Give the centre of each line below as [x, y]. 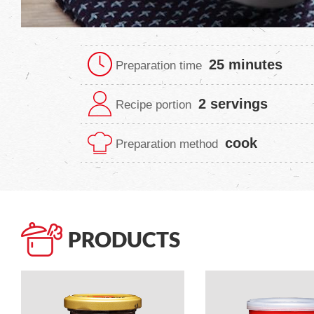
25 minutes [246, 64]
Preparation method [167, 144]
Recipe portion [153, 104]
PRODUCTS [124, 239]
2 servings [233, 103]
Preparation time [159, 65]
